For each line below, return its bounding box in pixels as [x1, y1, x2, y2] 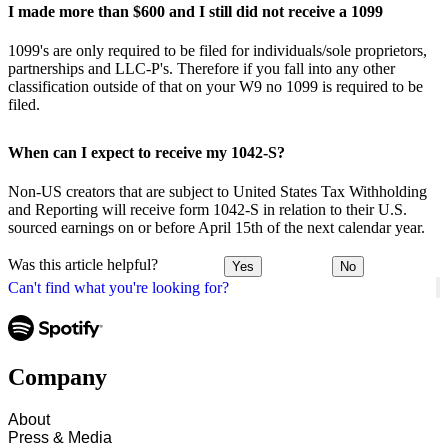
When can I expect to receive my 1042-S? [8, 143, 285, 161]
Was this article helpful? [8, 256, 158, 274]
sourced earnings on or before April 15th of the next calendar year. [8, 218, 425, 236]
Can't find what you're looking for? [8, 278, 229, 296]
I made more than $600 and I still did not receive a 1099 [8, 3, 383, 21]
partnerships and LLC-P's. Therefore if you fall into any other [8, 60, 395, 78]
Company [8, 364, 107, 391]
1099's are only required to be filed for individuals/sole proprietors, [8, 42, 427, 60]
